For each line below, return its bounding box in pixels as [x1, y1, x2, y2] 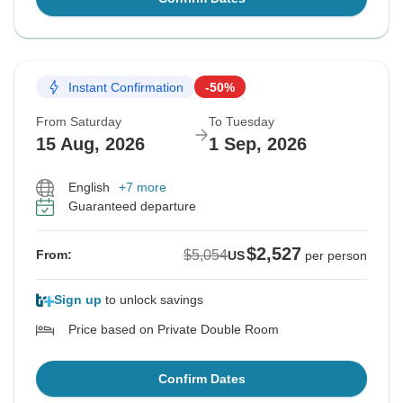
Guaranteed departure [68, 199, 196, 214]
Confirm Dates [157, 372, 246, 387]
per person [305, 248, 367, 264]
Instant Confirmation [68, 79, 184, 94]
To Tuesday [209, 114, 274, 130]
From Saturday [36, 114, 121, 130]
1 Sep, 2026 [209, 134, 307, 155]
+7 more [119, 180, 166, 195]
